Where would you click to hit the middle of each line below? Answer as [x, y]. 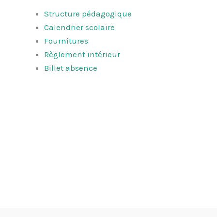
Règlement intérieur [82, 54]
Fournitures [66, 40]
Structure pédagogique [88, 13]
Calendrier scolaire [79, 27]
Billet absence [71, 68]
